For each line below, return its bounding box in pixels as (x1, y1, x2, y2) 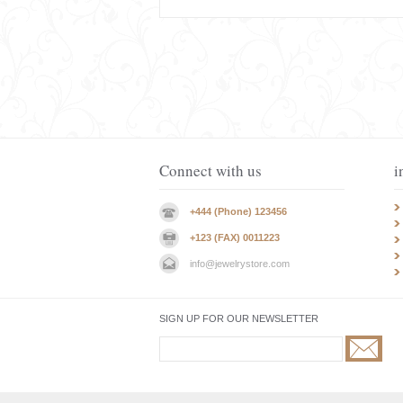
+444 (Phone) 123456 (190, 206, 287, 217)
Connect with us (159, 160, 262, 181)
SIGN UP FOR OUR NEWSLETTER (159, 313, 318, 324)
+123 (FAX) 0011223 (190, 232, 280, 243)
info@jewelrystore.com (190, 258, 290, 269)
